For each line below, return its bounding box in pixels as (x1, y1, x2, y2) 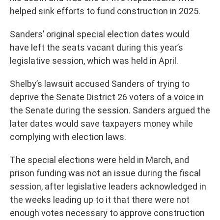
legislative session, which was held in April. (10, 55, 178, 66)
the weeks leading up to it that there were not (10, 194, 190, 205)
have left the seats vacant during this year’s (10, 42, 183, 53)
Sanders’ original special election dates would (10, 29, 190, 40)
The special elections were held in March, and (10, 155, 189, 165)
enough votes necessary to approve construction (10, 208, 205, 219)
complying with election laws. (10, 132, 126, 142)
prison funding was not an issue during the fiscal (10, 168, 201, 179)
